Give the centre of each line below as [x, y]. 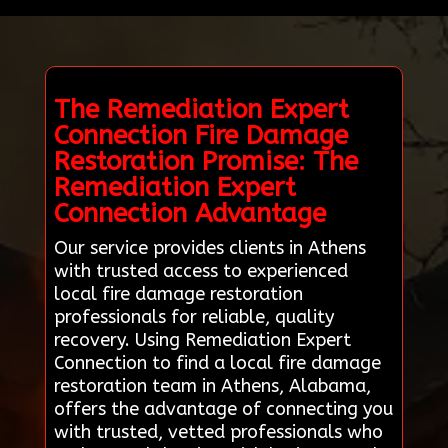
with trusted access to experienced [200, 271]
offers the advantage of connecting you [223, 409]
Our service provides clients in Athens [209, 248]
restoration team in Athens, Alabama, [212, 386]
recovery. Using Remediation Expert [202, 340]
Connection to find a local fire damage [217, 363]
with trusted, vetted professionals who [218, 432]
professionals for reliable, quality [193, 317]
